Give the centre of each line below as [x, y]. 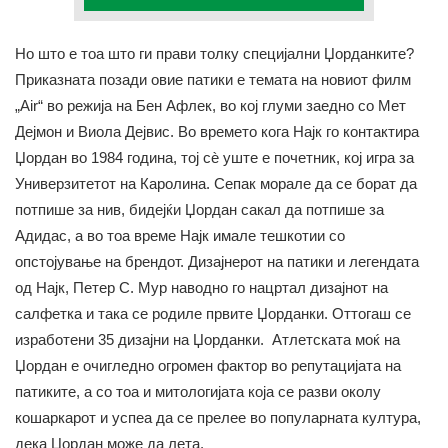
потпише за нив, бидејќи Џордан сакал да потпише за [199, 210]
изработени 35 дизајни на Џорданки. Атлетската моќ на [207, 340]
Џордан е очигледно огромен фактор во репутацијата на [208, 366]
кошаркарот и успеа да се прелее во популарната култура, [218, 418]
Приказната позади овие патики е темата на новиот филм [213, 80]
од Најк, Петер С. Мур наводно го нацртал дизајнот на [201, 288]
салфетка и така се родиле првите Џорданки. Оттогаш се [213, 314]
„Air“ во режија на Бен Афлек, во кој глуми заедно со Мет [210, 106]
